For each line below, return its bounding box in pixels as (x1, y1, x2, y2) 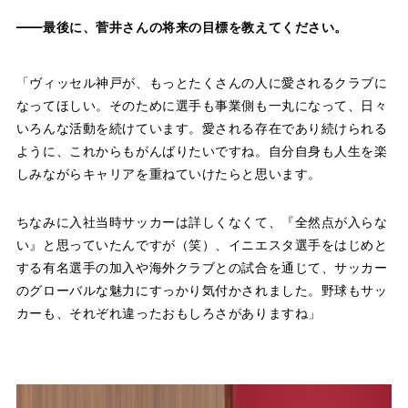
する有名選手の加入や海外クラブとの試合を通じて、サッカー (15, 259, 388, 275)
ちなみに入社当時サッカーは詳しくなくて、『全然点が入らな (15, 213, 388, 229)
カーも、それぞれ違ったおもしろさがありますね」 (15, 304, 321, 321)
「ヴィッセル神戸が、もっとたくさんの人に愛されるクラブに (15, 74, 388, 90)
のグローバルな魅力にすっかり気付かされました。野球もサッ (15, 281, 388, 298)
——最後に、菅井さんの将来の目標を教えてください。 (15, 18, 348, 35)
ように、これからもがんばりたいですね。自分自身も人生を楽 (15, 142, 388, 158)
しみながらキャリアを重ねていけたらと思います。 (15, 165, 321, 181)
